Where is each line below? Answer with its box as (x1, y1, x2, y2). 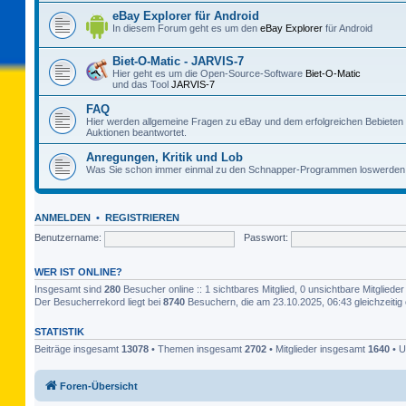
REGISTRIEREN (105, 211, 179, 223)
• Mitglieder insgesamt (266, 343, 368, 354)
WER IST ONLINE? (34, 266, 122, 277)
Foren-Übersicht (60, 381, 138, 391)
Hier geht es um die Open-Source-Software (112, 67, 305, 79)
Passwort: (244, 232, 288, 244)
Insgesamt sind (34, 283, 104, 295)
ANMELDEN (34, 211, 91, 223)
